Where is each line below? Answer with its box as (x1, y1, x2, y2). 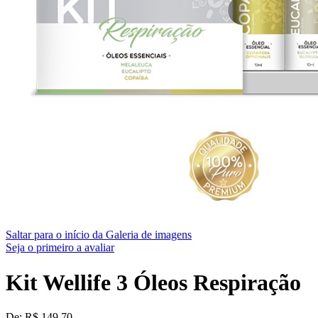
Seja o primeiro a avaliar (6, 241, 114, 254)
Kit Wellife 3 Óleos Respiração (6, 269, 301, 295)
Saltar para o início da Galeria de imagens (6, 229, 192, 241)
